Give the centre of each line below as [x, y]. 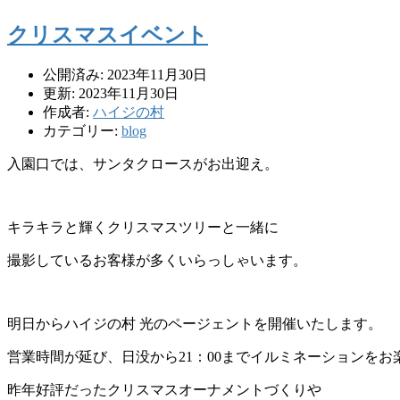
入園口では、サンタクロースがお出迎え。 [143, 164]
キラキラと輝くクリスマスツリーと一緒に [143, 228]
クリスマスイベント [108, 34]
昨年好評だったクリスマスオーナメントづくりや [164, 390]
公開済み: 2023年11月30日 [125, 75]
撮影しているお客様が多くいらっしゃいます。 [157, 261]
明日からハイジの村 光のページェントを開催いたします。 [195, 324]
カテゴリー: [82, 131]
